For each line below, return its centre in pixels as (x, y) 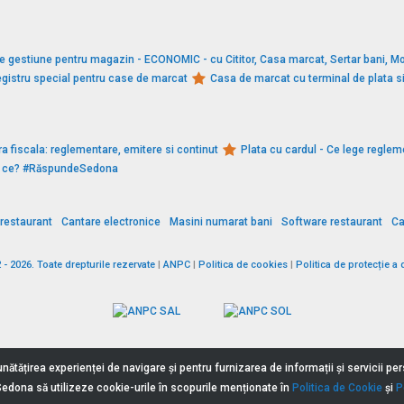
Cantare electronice (111, 222)
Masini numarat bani (221, 222)
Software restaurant (332, 222)
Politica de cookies (243, 265)
